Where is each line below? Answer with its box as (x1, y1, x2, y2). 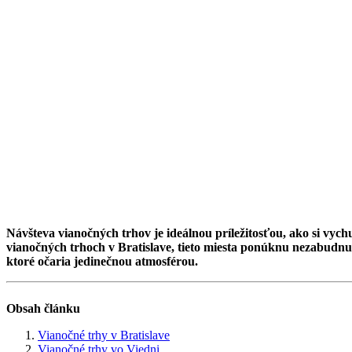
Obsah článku (6, 301, 80, 315)
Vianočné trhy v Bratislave (38, 328, 170, 342)
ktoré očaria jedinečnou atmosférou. (6, 254, 198, 268)
